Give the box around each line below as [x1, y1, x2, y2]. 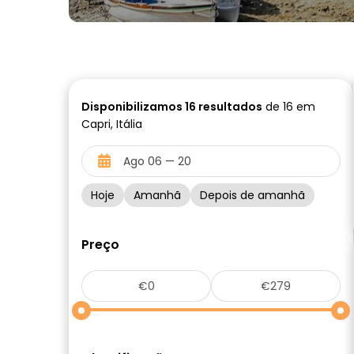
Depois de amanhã [200, 187, 305, 203]
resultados [196, 99, 262, 115]
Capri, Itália [81, 116, 142, 132]
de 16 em [262, 99, 315, 115]
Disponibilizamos [81, 99, 185, 115]
